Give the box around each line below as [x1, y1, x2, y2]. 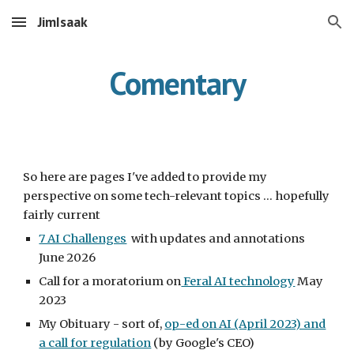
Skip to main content [13, 22, 125, 36]
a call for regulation [39, 336, 152, 350]
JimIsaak [38, 13, 88, 31]
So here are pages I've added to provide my [23, 170, 268, 184]
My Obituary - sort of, [39, 317, 165, 331]
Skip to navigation [243, 22, 341, 36]
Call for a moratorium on [39, 274, 182, 288]
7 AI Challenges [39, 232, 127, 246]
